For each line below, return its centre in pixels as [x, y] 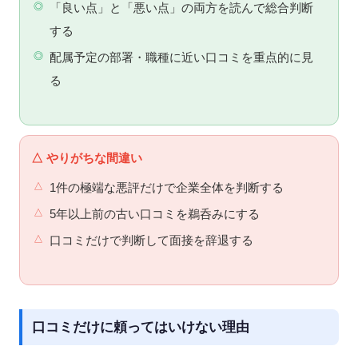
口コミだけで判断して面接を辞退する [151, 240]
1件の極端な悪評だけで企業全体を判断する [166, 187]
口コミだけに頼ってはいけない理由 [141, 327]
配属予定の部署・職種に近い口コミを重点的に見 [181, 57]
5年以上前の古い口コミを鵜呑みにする [154, 214]
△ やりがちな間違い [87, 157]
